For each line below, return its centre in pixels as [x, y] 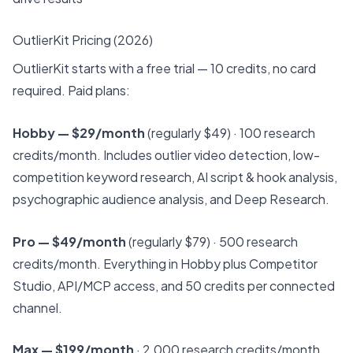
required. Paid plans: [71, 91]
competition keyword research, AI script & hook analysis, [175, 177]
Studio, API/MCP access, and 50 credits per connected [174, 285]
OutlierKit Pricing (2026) [83, 40]
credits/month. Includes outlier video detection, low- [166, 155]
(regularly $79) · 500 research [212, 241]
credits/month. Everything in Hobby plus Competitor [165, 263]
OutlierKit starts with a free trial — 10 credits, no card [164, 69]
